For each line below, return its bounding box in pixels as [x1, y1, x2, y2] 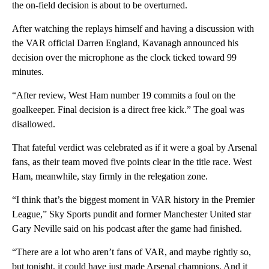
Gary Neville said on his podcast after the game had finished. [12, 223, 242, 234]
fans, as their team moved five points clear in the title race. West [12, 156, 252, 167]
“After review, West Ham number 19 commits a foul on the [12, 89, 235, 100]
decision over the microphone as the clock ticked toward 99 [12, 52, 237, 62]
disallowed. [12, 118, 55, 129]
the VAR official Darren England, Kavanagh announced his [12, 37, 238, 48]
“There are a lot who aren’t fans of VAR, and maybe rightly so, [12, 246, 251, 257]
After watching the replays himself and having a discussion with [12, 23, 254, 34]
